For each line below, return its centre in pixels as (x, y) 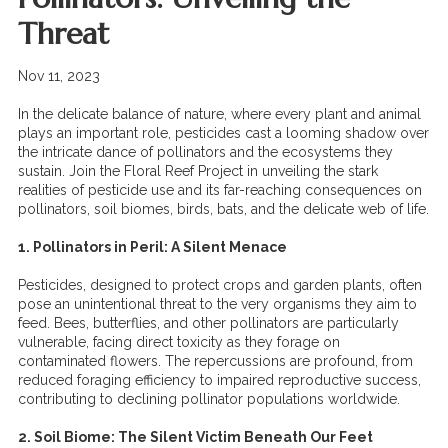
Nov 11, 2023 (59, 76)
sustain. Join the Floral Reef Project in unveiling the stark (198, 171)
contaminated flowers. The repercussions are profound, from (215, 361)
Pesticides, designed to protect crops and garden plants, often (220, 285)
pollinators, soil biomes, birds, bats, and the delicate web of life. (223, 209)
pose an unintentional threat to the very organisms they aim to (217, 304)
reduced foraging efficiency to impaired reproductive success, (219, 380)
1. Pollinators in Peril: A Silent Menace (152, 247)
